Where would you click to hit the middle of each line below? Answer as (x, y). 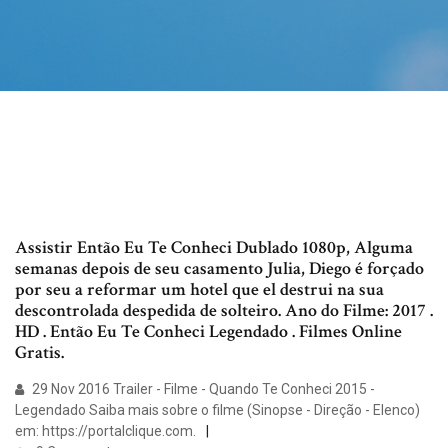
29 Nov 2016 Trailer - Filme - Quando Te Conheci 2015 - (202, 389)
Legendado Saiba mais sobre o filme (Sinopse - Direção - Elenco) (217, 410)
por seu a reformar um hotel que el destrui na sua (199, 290)
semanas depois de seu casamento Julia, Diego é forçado (219, 269)
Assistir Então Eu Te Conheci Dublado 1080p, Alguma (214, 248)
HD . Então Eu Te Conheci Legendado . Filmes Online (208, 332)
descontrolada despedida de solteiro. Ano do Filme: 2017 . (224, 311)
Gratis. (39, 353)
